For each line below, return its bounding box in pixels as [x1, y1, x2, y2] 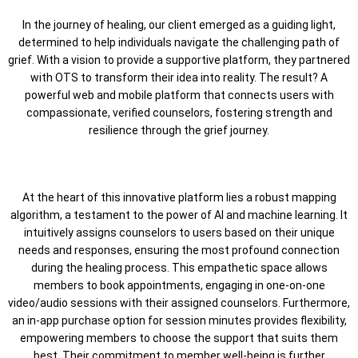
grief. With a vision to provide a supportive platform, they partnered [8, 54, 350, 66]
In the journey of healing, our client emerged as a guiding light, [22, 18, 336, 31]
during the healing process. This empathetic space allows [30, 261, 328, 274]
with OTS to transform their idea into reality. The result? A [30, 71, 328, 84]
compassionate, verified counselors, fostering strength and [26, 106, 332, 119]
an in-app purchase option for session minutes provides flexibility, [11, 314, 347, 327]
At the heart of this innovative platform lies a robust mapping [22, 191, 336, 204]
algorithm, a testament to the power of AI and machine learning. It [10, 209, 348, 221]
